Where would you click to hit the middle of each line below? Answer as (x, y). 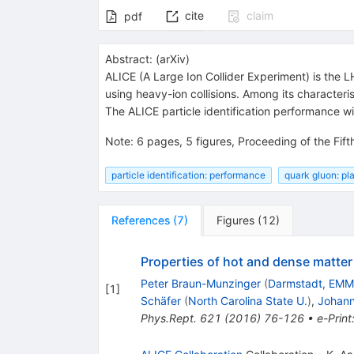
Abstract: (128, 59)
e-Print (334, 318)
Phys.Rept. (168, 318)
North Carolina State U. (247, 300)
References (140, 220)
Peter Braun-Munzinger (200, 283)
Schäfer (160, 300)
